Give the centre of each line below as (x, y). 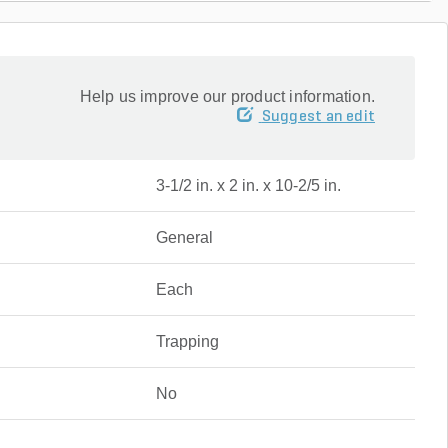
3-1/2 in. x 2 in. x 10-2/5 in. (248, 185)
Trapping (187, 341)
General (184, 237)
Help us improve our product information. (227, 96)
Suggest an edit (318, 117)
